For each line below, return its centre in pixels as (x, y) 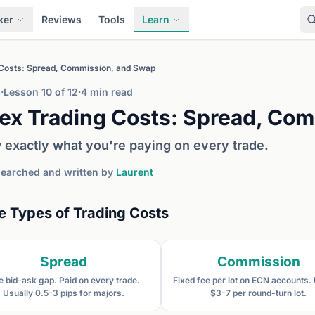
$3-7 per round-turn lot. (259, 293)
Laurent (135, 172)
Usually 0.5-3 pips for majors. (64, 293)
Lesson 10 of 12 (41, 92)
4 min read (107, 92)
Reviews (62, 19)
